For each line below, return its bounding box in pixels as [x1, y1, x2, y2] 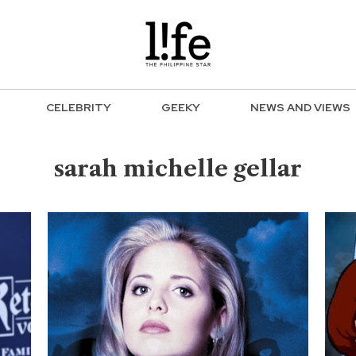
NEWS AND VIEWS [250, 100, 350, 115]
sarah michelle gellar [54, 155, 302, 182]
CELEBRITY [46, 100, 111, 115]
